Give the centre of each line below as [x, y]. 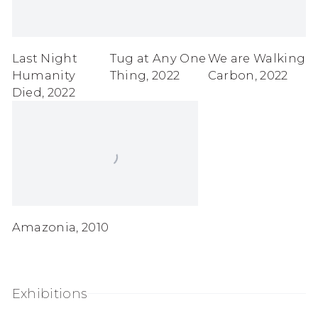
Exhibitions [49, 294]
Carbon [231, 76]
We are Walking [257, 59]
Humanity [44, 76]
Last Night [44, 59]
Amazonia [44, 227]
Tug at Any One [158, 59]
